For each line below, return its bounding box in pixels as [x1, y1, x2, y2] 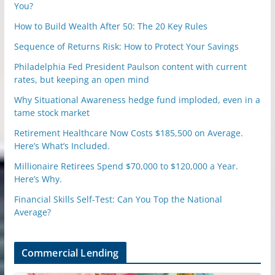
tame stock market [14, 107, 90, 118]
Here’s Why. [14, 173, 62, 185]
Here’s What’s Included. [14, 140, 110, 152]
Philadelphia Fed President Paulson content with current [14, 61, 247, 72]
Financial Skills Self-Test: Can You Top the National [14, 193, 222, 205]
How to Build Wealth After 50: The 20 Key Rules [14, 20, 207, 32]
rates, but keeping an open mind [14, 74, 149, 85]
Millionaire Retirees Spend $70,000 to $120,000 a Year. [14, 160, 238, 172]
